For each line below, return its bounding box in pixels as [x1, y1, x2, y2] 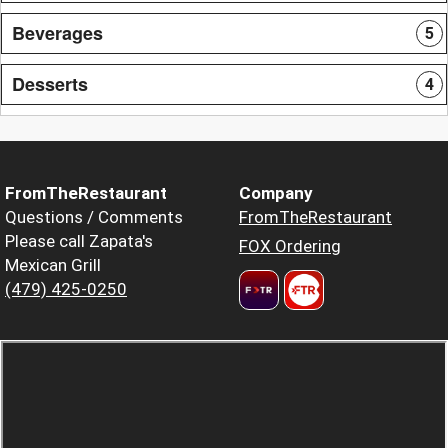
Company [239, 182, 313, 203]
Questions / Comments [5, 206, 183, 227]
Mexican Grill [5, 254, 101, 275]
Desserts [12, 70, 88, 97]
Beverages [12, 19, 103, 46]
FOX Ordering [239, 235, 341, 256]
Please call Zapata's [5, 230, 153, 251]
